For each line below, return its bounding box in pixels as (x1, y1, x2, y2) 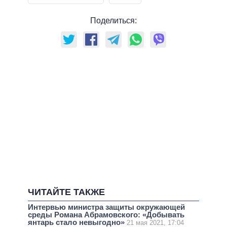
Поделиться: (90, 16, 137, 25)
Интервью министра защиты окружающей (28, 203, 185, 212)
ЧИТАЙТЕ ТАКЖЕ (28, 186, 105, 197)
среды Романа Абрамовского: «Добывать (28, 210, 184, 219)
